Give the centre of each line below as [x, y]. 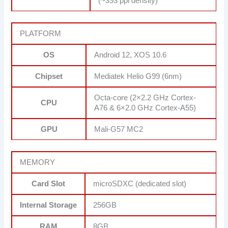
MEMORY [38, 162]
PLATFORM [41, 33]
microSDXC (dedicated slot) [140, 183]
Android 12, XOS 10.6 [131, 55]
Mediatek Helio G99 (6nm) [138, 76]
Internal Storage [49, 205]
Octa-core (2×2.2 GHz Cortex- [145, 97]
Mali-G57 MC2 [119, 129]
